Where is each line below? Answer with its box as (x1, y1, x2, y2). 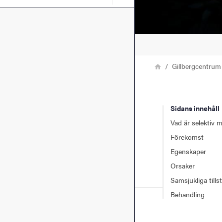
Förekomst (170, 131, 204, 142)
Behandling (170, 189, 205, 199)
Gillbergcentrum (172, 60, 221, 71)
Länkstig (134, 59, 165, 71)
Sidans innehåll (170, 103, 220, 113)
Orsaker (170, 160, 195, 170)
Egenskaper (170, 146, 206, 156)
